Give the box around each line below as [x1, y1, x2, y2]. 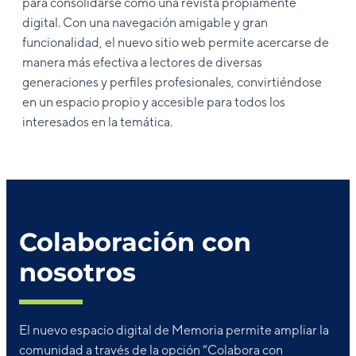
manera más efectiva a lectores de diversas [22, 55, 262, 71]
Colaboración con [19, 226, 251, 258]
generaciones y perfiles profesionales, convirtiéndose [22, 75, 322, 91]
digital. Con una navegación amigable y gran [22, 15, 268, 31]
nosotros [19, 257, 136, 288]
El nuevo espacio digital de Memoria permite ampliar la [19, 323, 329, 339]
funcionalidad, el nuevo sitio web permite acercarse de [22, 35, 329, 51]
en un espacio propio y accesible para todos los [22, 95, 285, 110]
